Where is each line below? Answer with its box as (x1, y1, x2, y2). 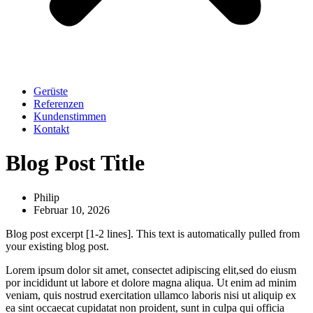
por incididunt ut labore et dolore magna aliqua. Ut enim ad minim (6, 276, 296, 289)
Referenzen (34, 98, 84, 110)
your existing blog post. (6, 240, 109, 252)
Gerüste (34, 85, 68, 97)
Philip (34, 191, 59, 203)
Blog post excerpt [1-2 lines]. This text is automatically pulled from (6, 227, 300, 240)
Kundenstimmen (34, 110, 106, 122)
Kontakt (34, 123, 69, 135)
